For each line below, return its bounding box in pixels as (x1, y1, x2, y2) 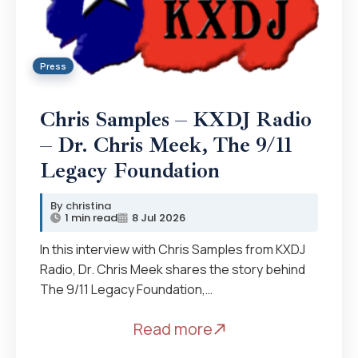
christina (66, 197, 111, 213)
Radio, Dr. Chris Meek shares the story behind (40, 260, 305, 278)
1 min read (65, 209, 117, 225)
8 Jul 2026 (132, 209, 185, 225)
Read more (133, 317, 213, 340)
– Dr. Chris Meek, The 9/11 (40, 131, 292, 158)
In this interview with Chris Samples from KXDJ (40, 240, 305, 258)
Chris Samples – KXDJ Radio (40, 105, 312, 133)
